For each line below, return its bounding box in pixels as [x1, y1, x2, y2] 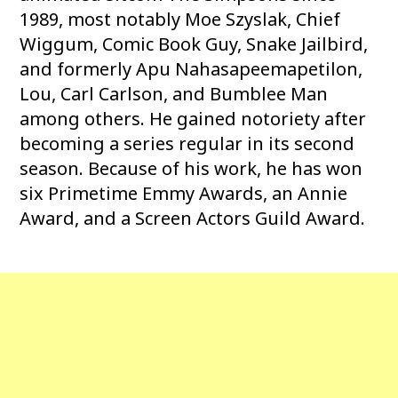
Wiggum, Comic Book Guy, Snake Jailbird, [20, 32, 369, 56]
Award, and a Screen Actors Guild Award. [20, 206, 366, 230]
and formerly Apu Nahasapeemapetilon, [20, 57, 363, 81]
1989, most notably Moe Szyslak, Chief [20, 7, 341, 31]
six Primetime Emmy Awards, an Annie [20, 181, 348, 205]
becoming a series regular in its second [20, 131, 355, 155]
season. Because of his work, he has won [20, 156, 363, 180]
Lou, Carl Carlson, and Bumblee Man [20, 82, 329, 106]
